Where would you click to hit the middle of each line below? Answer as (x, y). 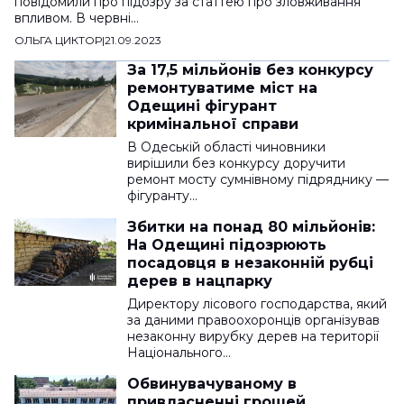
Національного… (179, 352)
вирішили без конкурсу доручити (236, 163)
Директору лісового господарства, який (257, 303)
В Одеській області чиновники (226, 147)
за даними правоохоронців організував (253, 320)
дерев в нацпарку (200, 280)
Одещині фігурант (202, 106)
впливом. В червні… (77, 18)
